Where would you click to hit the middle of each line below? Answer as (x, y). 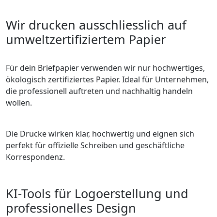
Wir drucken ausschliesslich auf (96, 25)
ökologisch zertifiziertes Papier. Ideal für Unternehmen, (107, 80)
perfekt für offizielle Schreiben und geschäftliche (95, 146)
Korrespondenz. (35, 157)
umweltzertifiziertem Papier (86, 39)
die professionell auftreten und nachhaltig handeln (99, 91)
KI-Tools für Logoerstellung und (97, 194)
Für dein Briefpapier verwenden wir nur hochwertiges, (105, 68)
